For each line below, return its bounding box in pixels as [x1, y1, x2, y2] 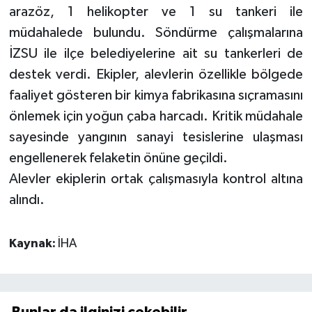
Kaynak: [8, 237, 58, 250]
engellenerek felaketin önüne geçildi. [8, 150, 228, 165]
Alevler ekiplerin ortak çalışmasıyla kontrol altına [8, 171, 304, 186]
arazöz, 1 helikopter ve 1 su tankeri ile [8, 4, 304, 19]
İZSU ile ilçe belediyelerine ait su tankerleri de [8, 46, 304, 61]
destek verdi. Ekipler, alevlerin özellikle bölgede [8, 67, 304, 81]
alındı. [8, 192, 45, 207]
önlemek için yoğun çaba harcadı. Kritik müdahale [8, 109, 304, 123]
